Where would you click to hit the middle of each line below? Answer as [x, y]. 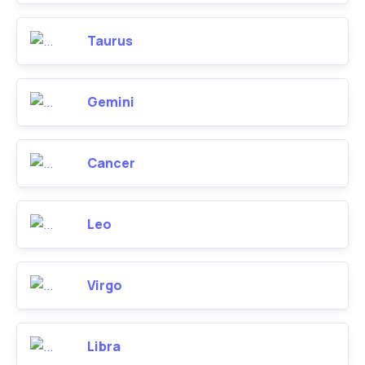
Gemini [111, 102]
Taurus [110, 41]
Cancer [111, 163]
